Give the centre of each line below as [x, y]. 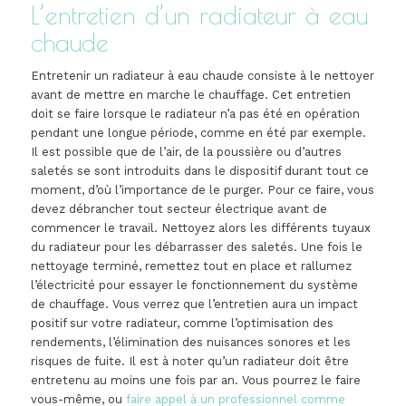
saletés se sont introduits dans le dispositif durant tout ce [199, 170]
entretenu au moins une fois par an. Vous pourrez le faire [195, 380]
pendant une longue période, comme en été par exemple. [198, 132]
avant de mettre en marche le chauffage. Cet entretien [190, 94]
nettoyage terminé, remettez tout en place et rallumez [191, 266]
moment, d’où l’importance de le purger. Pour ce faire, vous [202, 189]
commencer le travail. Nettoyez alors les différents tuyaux [200, 227]
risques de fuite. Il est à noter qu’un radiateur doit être [189, 361]
